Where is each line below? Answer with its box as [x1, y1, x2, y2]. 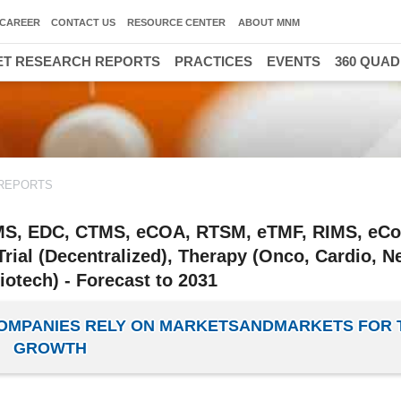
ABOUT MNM [238, 17, 300, 28]
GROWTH [13, 339, 87, 357]
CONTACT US [51, 17, 115, 28]
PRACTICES [175, 54, 252, 69]
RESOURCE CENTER [127, 17, 226, 28]
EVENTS [267, 54, 320, 69]
